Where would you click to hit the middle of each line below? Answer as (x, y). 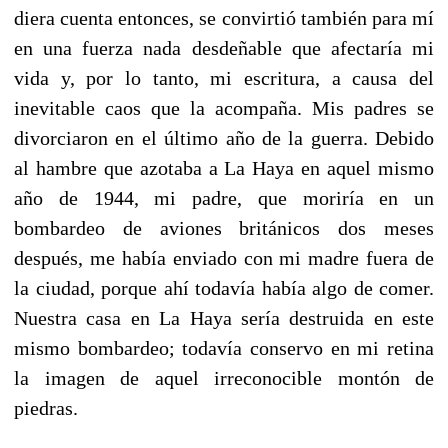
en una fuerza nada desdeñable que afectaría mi (224, 47)
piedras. (46, 407)
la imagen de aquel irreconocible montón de (224, 377)
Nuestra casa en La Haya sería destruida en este (224, 317)
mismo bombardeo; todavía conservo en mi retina (224, 347)
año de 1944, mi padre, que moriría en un (224, 197)
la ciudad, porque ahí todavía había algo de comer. (224, 287)
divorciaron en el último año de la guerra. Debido (224, 137)
